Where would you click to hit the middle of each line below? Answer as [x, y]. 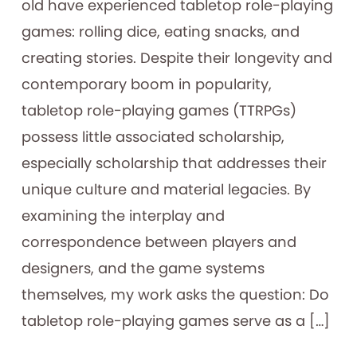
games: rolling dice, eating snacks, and [160, 32]
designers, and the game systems [143, 269]
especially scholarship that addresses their [174, 163]
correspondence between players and [159, 242]
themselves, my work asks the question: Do [175, 295]
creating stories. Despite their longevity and [177, 58]
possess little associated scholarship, [153, 137]
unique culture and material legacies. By [166, 190]
